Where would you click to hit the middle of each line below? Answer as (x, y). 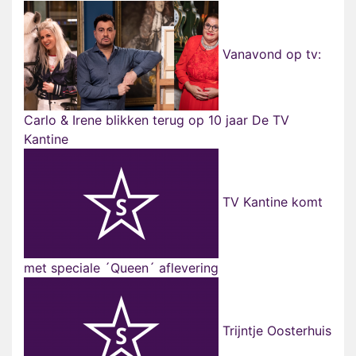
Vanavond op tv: (270, 54)
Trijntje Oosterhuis (275, 331)
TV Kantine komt (271, 202)
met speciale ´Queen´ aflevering (121, 268)
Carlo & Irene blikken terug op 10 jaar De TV (157, 120)
